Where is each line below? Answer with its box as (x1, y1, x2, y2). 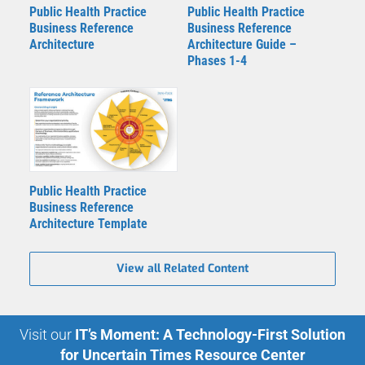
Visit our (20, 325, 72, 343)
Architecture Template (29, 215, 147, 231)
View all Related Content (117, 260, 248, 276)
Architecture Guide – (187, 37, 297, 53)
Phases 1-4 (187, 53, 247, 69)
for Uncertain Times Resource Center (59, 345, 306, 363)
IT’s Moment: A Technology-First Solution (75, 325, 345, 343)
